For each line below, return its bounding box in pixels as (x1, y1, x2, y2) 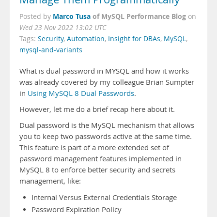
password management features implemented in (19, 154, 182, 163)
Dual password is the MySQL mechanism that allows (19, 121, 194, 130)
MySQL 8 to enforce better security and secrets (19, 165, 175, 174)
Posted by (19, 12, 53, 21)
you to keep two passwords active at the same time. (19, 132, 192, 141)
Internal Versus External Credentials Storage (31, 193, 177, 202)
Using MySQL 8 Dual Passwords (28, 89, 134, 98)
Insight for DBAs (108, 34, 160, 43)
